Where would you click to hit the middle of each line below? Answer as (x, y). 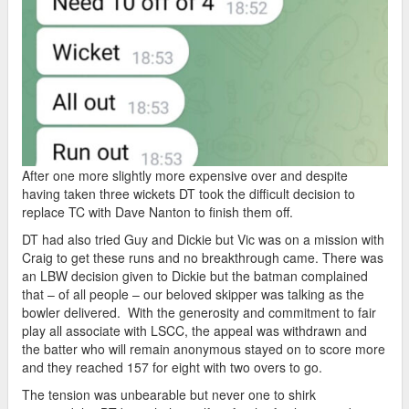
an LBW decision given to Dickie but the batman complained (195, 276)
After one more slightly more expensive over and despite (185, 176)
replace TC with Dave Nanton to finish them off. (157, 212)
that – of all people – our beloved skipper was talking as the (193, 294)
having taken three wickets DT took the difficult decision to (189, 194)
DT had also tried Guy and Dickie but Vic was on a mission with (203, 240)
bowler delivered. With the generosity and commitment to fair (199, 313)
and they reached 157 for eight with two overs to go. (172, 367)
